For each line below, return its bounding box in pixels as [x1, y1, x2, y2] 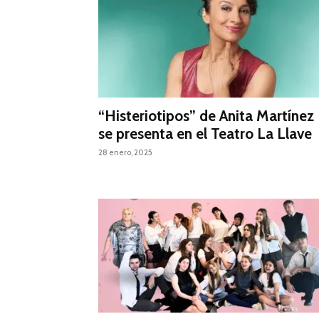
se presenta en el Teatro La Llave [98, 125, 312, 143]
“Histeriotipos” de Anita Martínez [98, 107, 314, 125]
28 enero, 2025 [98, 147, 152, 158]
